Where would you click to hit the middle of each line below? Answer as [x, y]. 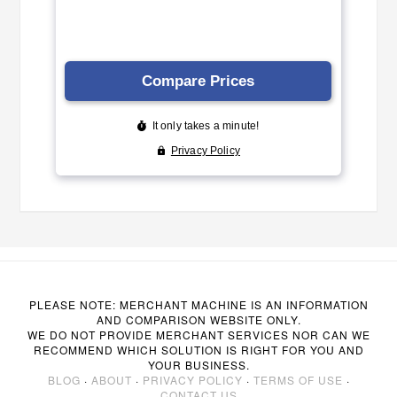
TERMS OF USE [298, 379]
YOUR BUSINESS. [198, 364]
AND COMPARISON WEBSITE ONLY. [198, 319]
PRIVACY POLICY [192, 379]
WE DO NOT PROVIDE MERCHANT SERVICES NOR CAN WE [198, 334]
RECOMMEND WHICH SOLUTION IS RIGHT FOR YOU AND [198, 349]
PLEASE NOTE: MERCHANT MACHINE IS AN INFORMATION [198, 304]
